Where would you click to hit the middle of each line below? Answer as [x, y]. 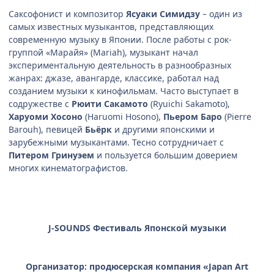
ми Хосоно [59, 117]
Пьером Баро [193, 117]
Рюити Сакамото [110, 104]
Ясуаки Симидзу [164, 14]
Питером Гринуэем [51, 155]
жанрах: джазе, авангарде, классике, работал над [114, 78]
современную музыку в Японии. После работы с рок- [120, 40]
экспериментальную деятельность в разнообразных [120, 65]
